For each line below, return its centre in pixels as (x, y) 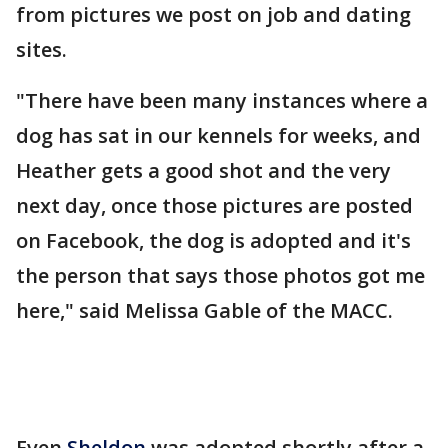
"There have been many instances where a (222, 100)
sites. (44, 49)
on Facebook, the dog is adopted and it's (213, 240)
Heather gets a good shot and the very (203, 170)
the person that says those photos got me (220, 275)
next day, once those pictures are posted (214, 205)
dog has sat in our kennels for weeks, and (218, 135)
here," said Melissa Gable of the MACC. (204, 310)
